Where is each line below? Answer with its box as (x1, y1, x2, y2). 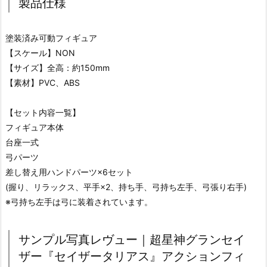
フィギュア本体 (5, 122, 64, 132)
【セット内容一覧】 (5, 107, 80, 117)
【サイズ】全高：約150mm (5, 62, 110, 73)
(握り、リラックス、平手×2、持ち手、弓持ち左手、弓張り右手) (5, 181, 247, 192)
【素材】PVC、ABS (5, 77, 80, 88)
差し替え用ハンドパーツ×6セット (5, 166, 133, 177)
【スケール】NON (5, 47, 75, 58)
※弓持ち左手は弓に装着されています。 (5, 196, 153, 207)
